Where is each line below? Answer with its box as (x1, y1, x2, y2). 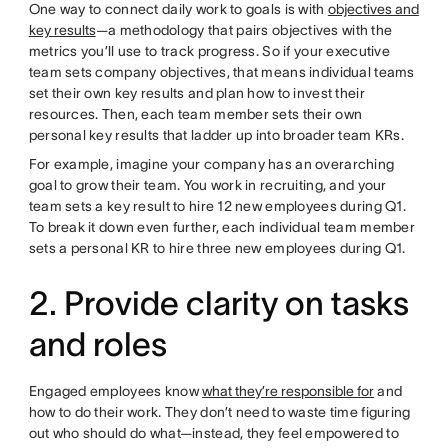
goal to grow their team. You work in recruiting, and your (28, 177, 387, 193)
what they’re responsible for (202, 383, 375, 399)
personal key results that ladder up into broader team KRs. (28, 127, 404, 143)
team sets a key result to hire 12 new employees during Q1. (28, 198, 406, 214)
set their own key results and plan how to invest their (28, 85, 365, 101)
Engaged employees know (28, 383, 203, 399)
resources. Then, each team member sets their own (28, 106, 363, 122)
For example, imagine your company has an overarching (28, 156, 395, 172)
